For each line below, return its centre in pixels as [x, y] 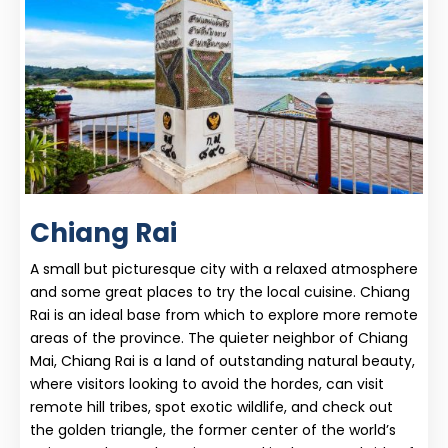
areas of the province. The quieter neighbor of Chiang [219, 337]
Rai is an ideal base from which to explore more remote [224, 314]
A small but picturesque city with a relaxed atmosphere [224, 268]
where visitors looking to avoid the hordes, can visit [207, 383]
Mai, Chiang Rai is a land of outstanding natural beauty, [222, 360]
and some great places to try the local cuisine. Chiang [220, 291]
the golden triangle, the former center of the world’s [213, 429]
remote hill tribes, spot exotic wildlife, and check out [211, 406]
